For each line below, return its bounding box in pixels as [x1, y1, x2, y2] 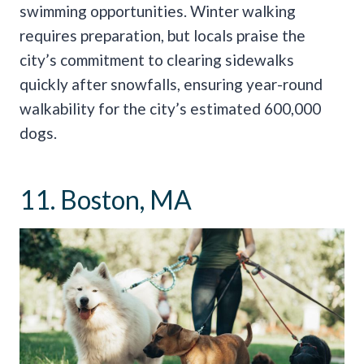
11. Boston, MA [19, 184, 192, 216]
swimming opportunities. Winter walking [19, 2, 296, 21]
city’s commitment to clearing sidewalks [19, 50, 294, 70]
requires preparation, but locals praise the [19, 26, 305, 45]
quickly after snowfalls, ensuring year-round [19, 75, 323, 94]
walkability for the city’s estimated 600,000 [19, 99, 321, 119]
